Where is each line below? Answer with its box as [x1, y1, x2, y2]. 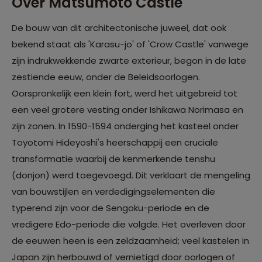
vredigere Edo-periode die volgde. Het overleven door [12, 218, 246, 231]
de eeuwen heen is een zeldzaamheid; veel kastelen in [12, 235, 249, 247]
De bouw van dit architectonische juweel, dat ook [12, 22, 226, 35]
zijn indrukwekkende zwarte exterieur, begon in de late [12, 54, 246, 67]
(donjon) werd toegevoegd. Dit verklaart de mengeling [12, 169, 250, 182]
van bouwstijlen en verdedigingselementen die [12, 185, 215, 198]
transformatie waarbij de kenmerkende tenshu [12, 153, 215, 166]
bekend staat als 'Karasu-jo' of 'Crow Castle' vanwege [12, 38, 249, 51]
